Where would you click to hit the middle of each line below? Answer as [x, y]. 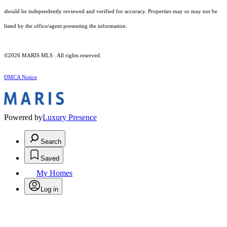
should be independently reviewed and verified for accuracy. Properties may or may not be [111, 12]
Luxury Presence [70, 118]
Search [51, 142]
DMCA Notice [21, 78]
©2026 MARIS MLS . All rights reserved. [53, 56]
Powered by [23, 118]
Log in [49, 190]
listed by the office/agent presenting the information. [66, 26]
